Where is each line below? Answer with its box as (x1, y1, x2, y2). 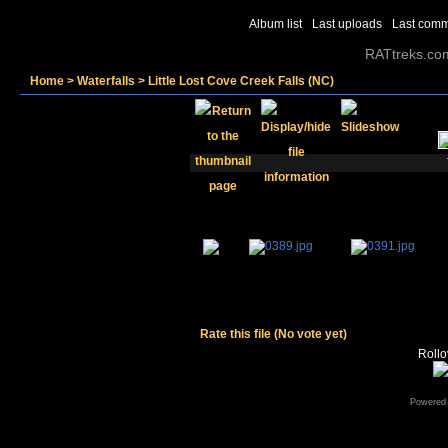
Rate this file (200, 327, 274, 341)
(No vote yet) (274, 327, 347, 341)
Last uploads (312, 17, 382, 31)
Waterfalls (77, 74, 135, 88)
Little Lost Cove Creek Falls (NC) (148, 74, 334, 88)
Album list (249, 17, 302, 31)
